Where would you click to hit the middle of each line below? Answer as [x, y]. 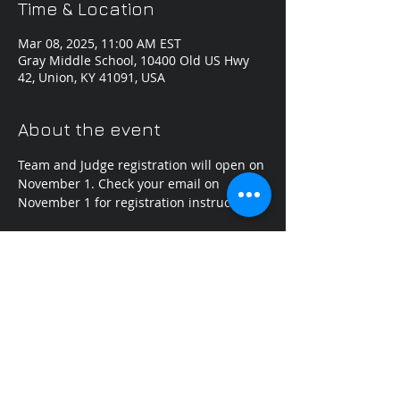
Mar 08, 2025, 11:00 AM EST [100, 43]
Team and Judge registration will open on [143, 165]
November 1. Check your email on [121, 183]
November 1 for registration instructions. [141, 202]
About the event [89, 129]
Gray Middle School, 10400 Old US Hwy [133, 60]
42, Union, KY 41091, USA [92, 77]
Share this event [91, 320]
